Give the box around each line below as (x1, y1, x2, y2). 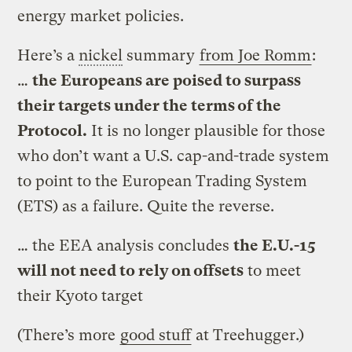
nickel (79, 46, 123, 64)
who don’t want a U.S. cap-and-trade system (17, 146, 330, 165)
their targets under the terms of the (17, 96, 282, 115)
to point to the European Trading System (17, 171, 308, 190)
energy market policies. (17, 6, 189, 25)
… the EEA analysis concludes (17, 236, 234, 255)
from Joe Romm (200, 46, 312, 64)
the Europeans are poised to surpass (32, 71, 302, 90)
